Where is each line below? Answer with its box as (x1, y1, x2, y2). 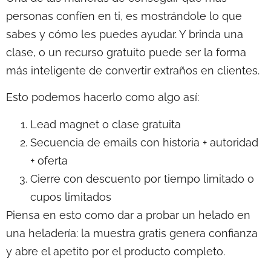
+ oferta (30, 154, 68, 167)
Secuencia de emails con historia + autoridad (30, 135, 258, 149)
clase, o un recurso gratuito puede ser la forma (6, 45, 246, 59)
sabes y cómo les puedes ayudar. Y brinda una (6, 27, 243, 41)
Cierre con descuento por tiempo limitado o (30, 172, 254, 185)
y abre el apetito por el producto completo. (6, 244, 225, 258)
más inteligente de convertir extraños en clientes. (6, 64, 263, 77)
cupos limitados (30, 190, 111, 203)
